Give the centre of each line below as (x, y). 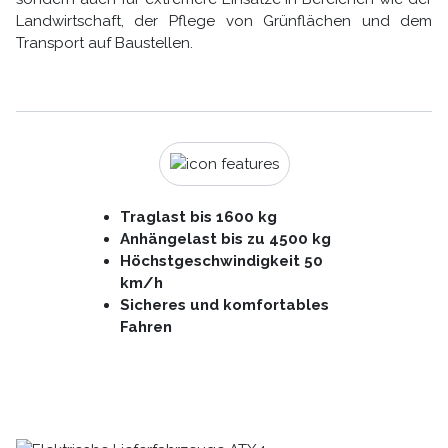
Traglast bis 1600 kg (199, 217)
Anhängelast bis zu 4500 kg (226, 239)
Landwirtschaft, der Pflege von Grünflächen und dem (224, 20)
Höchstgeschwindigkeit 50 (222, 261)
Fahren (146, 327)
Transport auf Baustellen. (104, 42)
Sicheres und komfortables (225, 305)
